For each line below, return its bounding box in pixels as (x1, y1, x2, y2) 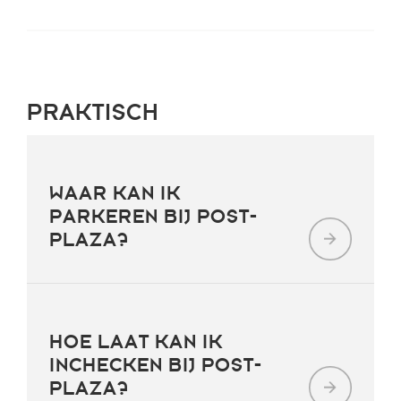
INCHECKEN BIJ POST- (49, 354, 262, 377)
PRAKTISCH (27, 98, 159, 126)
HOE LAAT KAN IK (49, 330, 223, 354)
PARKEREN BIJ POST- (49, 205, 258, 228)
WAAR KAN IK (49, 182, 181, 205)
